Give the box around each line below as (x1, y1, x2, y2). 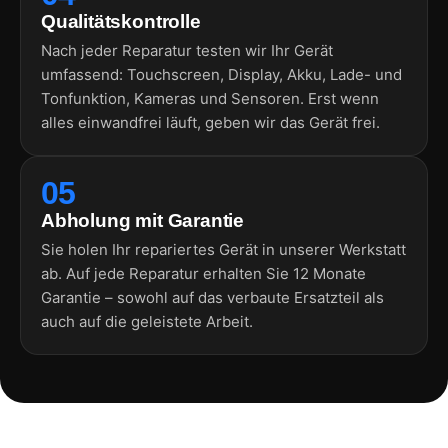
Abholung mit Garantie (41, 209, 245, 231)
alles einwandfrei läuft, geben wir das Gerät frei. (41, 112, 380, 132)
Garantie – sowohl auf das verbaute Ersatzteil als (41, 287, 384, 307)
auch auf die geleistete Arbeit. (41, 311, 253, 331)
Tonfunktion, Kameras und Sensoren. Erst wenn (41, 88, 379, 108)
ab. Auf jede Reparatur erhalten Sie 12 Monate (41, 263, 366, 283)
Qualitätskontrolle (41, 10, 201, 32)
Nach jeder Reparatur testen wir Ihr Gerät (41, 40, 333, 60)
